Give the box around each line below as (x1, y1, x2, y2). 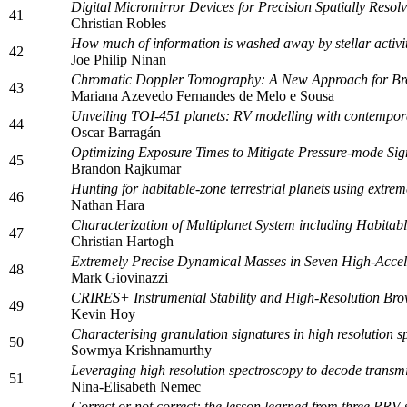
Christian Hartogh (71, 233, 174, 249)
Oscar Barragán (71, 124, 161, 140)
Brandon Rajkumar (71, 160, 181, 176)
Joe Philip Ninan (71, 51, 166, 67)
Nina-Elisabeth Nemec (71, 378, 201, 394)
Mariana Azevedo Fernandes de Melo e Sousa (71, 87, 334, 104)
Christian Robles (71, 15, 166, 31)
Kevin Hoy (71, 305, 135, 322)
